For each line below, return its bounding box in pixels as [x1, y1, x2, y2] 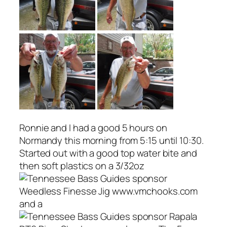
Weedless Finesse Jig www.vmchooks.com [19, 184, 198, 198]
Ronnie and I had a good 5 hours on [19, 121, 167, 135]
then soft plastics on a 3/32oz [19, 159, 144, 173]
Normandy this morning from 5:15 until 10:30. [19, 134, 204, 147]
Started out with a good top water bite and [19, 146, 197, 160]
